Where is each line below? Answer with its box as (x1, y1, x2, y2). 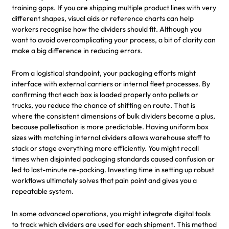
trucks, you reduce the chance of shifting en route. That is (12, 100, 195, 110)
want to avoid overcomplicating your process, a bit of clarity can (12, 35, 216, 44)
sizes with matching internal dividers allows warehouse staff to (12, 132, 210, 142)
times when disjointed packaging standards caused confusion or (12, 154, 215, 164)
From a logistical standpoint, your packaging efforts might (12, 68, 196, 78)
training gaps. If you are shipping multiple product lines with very (12, 3, 216, 12)
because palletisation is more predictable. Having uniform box (12, 122, 209, 131)
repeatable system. (12, 186, 74, 196)
